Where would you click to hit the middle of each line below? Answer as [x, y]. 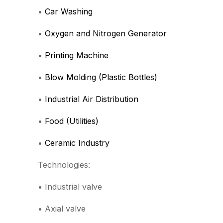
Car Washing [69, 11]
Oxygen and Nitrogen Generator [106, 33]
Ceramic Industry [77, 143]
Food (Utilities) [72, 121]
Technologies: [64, 165]
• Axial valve [62, 209]
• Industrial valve [70, 187]
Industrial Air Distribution [92, 99]
